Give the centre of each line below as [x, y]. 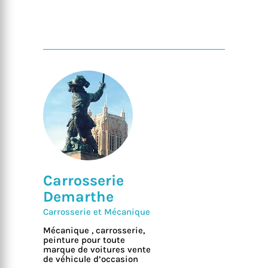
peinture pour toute [84, 240]
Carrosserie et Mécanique [97, 212]
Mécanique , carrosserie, [94, 231]
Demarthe [79, 197]
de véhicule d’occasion [91, 259]
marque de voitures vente [97, 250]
